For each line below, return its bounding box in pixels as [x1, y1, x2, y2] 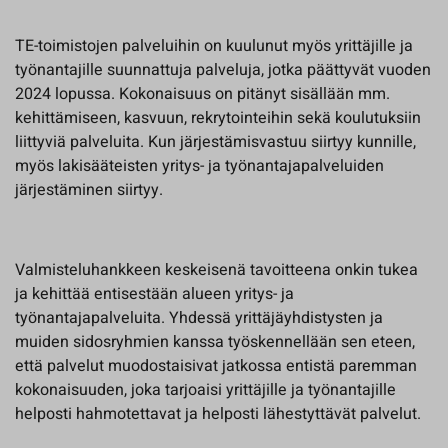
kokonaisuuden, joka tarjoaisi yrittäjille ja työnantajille [15, 378, 396, 402]
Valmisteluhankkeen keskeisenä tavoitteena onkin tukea [15, 258, 418, 282]
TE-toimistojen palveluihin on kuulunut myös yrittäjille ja [15, 34, 413, 58]
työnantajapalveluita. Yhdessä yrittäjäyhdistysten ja [15, 306, 383, 330]
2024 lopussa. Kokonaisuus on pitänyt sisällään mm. [15, 82, 390, 106]
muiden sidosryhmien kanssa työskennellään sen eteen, [15, 330, 415, 354]
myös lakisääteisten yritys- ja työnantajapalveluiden [15, 154, 384, 178]
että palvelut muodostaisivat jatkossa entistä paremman [15, 354, 417, 378]
